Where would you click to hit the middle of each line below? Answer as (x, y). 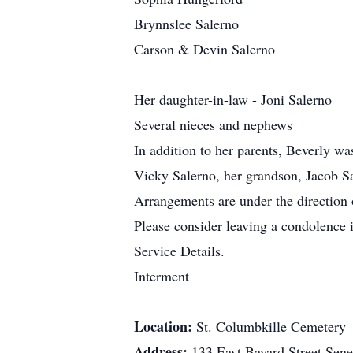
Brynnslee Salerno (186, 24)
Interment (162, 276)
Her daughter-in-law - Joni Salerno (233, 99)
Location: (165, 326)
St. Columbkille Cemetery (271, 326)
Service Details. (179, 251)
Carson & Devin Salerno (204, 49)
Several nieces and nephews (213, 124)
